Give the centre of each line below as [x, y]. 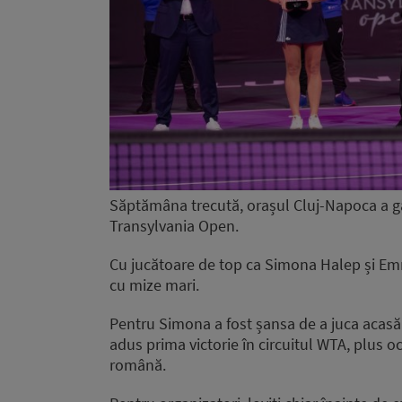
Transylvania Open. [174, 226]
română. [138, 365]
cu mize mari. [154, 285]
